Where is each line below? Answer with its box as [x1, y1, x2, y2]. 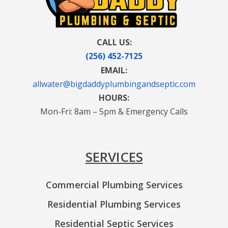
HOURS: [99, 92, 129, 104]
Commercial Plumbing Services [45, 179, 183, 191]
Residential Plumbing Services [47, 198, 181, 211]
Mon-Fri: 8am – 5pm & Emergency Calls [40, 106, 188, 118]
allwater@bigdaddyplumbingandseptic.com [33, 78, 195, 90]
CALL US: [96, 37, 132, 48]
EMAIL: [101, 65, 127, 76]
